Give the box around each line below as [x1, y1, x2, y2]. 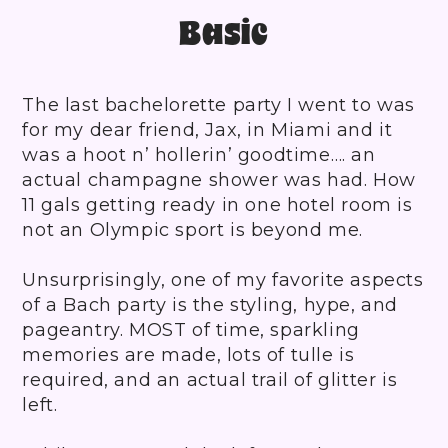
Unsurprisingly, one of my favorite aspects [22, 268, 424, 291]
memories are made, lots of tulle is [22, 343, 355, 366]
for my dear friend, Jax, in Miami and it [22, 118, 393, 141]
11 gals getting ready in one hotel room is [22, 193, 413, 216]
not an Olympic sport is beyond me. [22, 218, 363, 241]
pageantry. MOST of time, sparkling [22, 318, 360, 341]
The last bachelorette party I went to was [22, 93, 415, 116]
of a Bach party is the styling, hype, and [22, 293, 398, 316]
